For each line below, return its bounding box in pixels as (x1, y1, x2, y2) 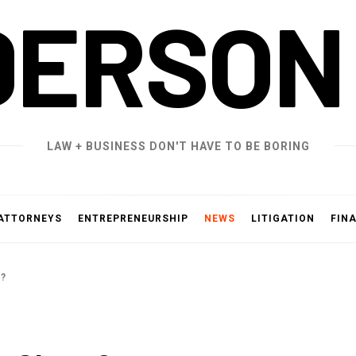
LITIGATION (251, 212, 315, 224)
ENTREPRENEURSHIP (78, 212, 188, 224)
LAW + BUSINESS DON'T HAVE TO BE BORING (46, 139, 310, 153)
